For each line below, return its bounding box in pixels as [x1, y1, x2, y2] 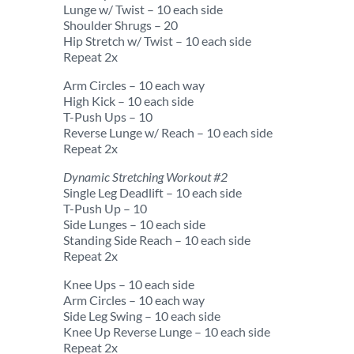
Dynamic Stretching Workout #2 [63, 169, 235, 184]
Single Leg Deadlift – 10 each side [63, 185, 242, 200]
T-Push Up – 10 [63, 201, 147, 216]
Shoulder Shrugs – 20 [63, 17, 178, 32]
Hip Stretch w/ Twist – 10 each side [63, 33, 251, 48]
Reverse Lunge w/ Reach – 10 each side [63, 125, 273, 140]
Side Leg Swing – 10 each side [63, 308, 220, 323]
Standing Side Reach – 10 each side [63, 232, 250, 247]
